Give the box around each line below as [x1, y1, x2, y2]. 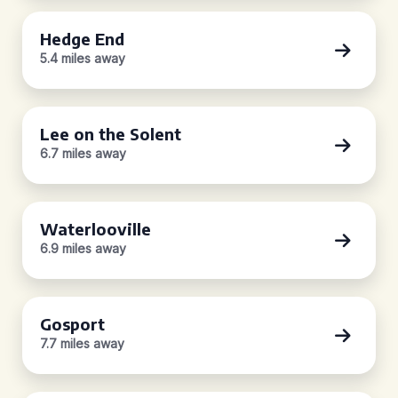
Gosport [40, 314, 105, 334]
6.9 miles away [40, 241, 126, 256]
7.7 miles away [40, 336, 124, 351]
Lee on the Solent [40, 123, 181, 144]
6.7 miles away [40, 146, 126, 161]
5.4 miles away [40, 51, 125, 66]
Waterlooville [40, 219, 151, 239]
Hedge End [40, 28, 124, 49]
